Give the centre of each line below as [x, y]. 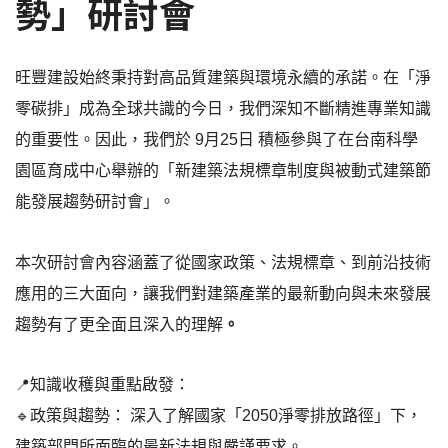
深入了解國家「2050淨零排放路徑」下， [274, 415]
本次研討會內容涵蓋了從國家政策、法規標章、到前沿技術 [223, 262]
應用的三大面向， [79, 293]
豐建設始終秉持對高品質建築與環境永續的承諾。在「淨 [231, 77]
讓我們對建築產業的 [215, 293]
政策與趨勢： [78, 415]
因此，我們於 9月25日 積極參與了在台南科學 [256, 139]
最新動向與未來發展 [359, 293]
